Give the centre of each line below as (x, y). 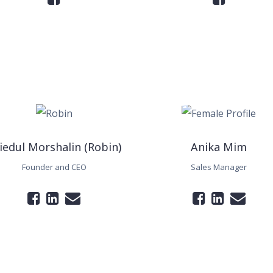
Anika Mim (219, 147)
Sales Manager (219, 167)
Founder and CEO (54, 167)
